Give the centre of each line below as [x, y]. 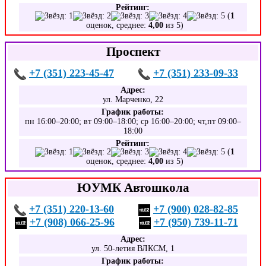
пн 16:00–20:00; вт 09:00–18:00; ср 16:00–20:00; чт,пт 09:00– [133, 121]
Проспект [133, 51]
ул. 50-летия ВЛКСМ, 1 [133, 248]
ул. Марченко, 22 [133, 99]
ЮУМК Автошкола [133, 187]
